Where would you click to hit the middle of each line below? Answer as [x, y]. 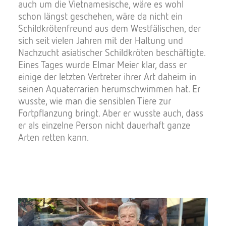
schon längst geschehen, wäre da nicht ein [100, 16]
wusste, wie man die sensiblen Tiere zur [95, 101]
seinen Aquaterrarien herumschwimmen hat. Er [109, 89]
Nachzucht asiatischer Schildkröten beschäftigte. [112, 52]
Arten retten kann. [53, 137]
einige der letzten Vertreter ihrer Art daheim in [107, 76]
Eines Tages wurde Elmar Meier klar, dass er [102, 64]
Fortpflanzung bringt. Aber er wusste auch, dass [111, 113]
